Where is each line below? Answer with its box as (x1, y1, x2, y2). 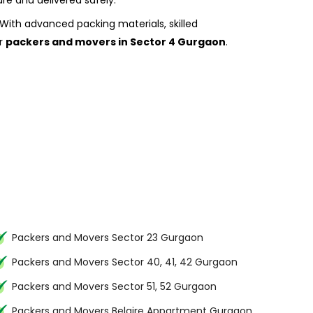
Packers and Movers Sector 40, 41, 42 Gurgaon (12, 255, 238, 269)
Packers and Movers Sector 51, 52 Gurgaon (12, 279, 217, 293)
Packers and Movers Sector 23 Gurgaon (12, 231, 203, 245)
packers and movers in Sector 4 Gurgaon (6, 35, 226, 49)
